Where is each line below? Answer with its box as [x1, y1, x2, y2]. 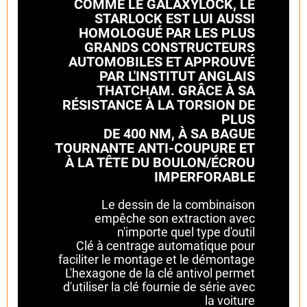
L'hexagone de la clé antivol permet [65, 265, 255, 280]
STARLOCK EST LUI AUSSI [95, 10, 255, 27]
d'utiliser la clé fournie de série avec [63, 279, 255, 294]
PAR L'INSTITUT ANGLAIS [99, 67, 255, 84]
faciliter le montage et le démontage [58, 251, 255, 267]
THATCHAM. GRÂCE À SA [97, 82, 255, 99]
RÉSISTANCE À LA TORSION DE [62, 96, 255, 113]
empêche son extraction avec [95, 210, 255, 225]
